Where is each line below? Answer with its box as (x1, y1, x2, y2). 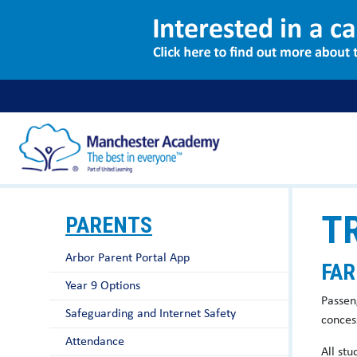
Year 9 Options (65, 280, 140, 292)
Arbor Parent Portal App (65, 252, 190, 265)
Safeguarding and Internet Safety (65, 308, 236, 320)
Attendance (65, 335, 124, 348)
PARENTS (65, 212, 152, 238)
